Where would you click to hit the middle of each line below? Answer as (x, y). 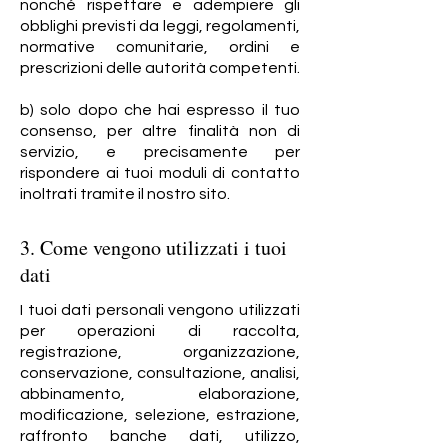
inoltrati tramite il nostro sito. (125, 194)
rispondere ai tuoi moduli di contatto (160, 173)
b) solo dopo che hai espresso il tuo (160, 110)
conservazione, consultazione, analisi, (160, 373)
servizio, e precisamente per (160, 152)
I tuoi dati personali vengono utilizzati (160, 310)
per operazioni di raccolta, (160, 331)
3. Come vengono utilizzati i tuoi (153, 247)
